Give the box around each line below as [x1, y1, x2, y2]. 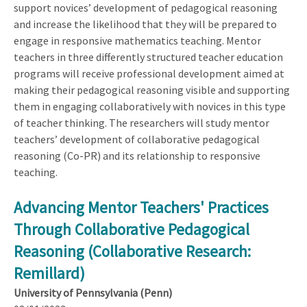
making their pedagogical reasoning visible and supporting [14, 82, 290, 97]
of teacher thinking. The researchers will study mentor [14, 115, 269, 130]
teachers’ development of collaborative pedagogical [14, 132, 260, 146]
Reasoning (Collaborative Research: [14, 241, 251, 261]
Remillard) [14, 262, 85, 283]
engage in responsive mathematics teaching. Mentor [14, 33, 261, 47]
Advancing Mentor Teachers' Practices [14, 197, 269, 217]
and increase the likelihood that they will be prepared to [14, 16, 277, 31]
